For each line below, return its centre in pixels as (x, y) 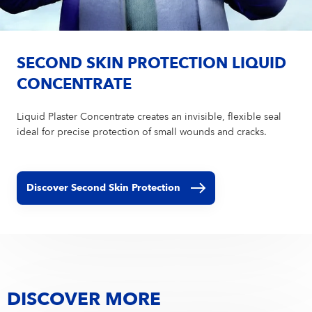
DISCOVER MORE (84, 301)
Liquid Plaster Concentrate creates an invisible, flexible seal (149, 117)
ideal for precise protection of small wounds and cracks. (142, 133)
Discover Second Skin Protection (104, 188)
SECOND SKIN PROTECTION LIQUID (152, 64)
